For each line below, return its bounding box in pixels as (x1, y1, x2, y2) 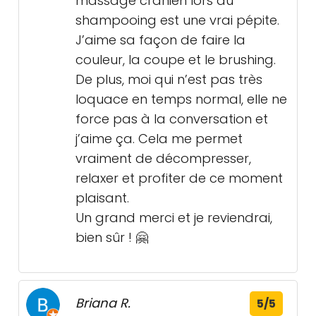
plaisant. (75, 189, 129, 207)
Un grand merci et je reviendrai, (75, 209, 272, 226)
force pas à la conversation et (75, 110, 268, 128)
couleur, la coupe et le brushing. (75, 51, 276, 68)
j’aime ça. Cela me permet (75, 130, 243, 147)
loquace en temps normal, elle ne (75, 90, 287, 108)
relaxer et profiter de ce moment (75, 169, 283, 187)
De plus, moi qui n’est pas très (75, 71, 262, 88)
